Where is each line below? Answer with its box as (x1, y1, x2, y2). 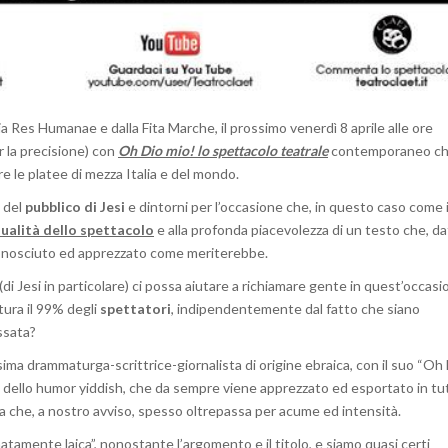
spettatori (100, 300, 171, 318)
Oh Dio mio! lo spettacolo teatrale (118, 142, 328, 160)
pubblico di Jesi (22, 198, 125, 216)
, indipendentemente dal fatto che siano (171, 300, 420, 318)
